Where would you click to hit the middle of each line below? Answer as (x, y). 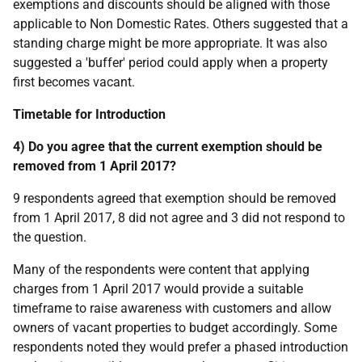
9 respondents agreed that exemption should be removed (175, 198)
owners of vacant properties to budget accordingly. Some (175, 328)
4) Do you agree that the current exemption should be (168, 147)
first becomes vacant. (74, 82)
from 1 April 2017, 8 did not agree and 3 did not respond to (179, 218)
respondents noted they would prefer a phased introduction (181, 347)
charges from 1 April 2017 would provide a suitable (158, 289)
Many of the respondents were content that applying (161, 269)
